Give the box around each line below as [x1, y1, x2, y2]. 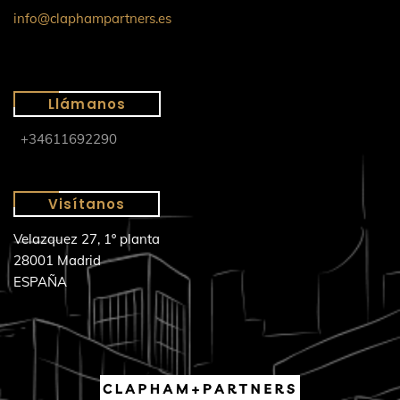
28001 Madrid [13, 251, 101, 269]
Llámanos [48, 94, 126, 113]
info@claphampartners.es [13, 9, 171, 27]
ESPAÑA [13, 272, 67, 290]
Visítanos [48, 194, 126, 213]
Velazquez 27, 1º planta [13, 229, 160, 247]
